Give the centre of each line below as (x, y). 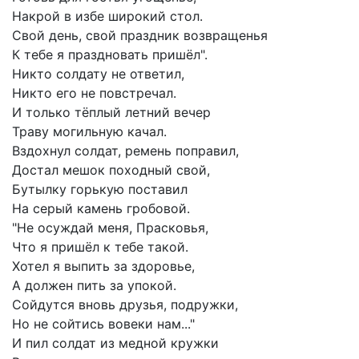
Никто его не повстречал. (94, 93)
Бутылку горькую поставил (100, 190)
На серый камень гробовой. (101, 209)
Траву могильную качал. (89, 132)
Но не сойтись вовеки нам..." (103, 324)
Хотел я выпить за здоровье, (103, 266)
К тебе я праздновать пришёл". (110, 55)
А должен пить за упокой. (94, 286)
